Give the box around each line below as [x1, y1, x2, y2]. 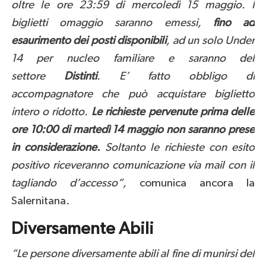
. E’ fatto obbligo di [96, 71, 255, 83]
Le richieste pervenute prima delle [91, 106, 255, 118]
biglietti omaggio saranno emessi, [11, 17, 213, 29]
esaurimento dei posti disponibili [11, 35, 167, 47]
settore [11, 71, 64, 83]
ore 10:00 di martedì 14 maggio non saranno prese [11, 124, 255, 136]
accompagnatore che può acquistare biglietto [11, 88, 255, 100]
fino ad [213, 17, 255, 29]
